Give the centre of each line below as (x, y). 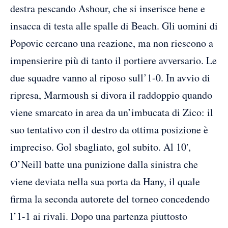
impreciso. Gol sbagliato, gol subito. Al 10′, (101, 147)
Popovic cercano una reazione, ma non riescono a (112, 43)
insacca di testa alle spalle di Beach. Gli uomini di (114, 25)
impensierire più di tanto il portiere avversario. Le (113, 60)
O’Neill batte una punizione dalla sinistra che (104, 164)
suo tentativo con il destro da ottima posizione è (109, 129)
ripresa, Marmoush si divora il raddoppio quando (111, 95)
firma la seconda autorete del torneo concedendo (110, 198)
